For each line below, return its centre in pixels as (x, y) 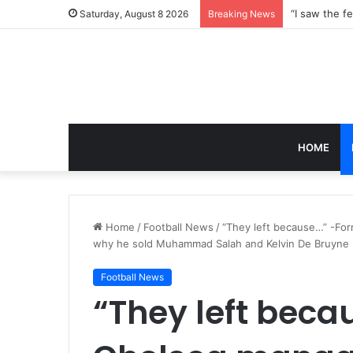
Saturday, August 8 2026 (133, 14)
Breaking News (242, 14)
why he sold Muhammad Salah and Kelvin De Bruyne (221, 243)
